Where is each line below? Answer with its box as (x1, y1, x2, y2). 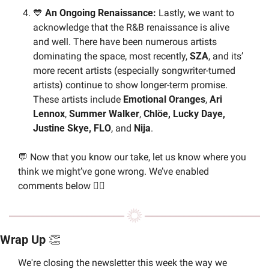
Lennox (33, 107, 65, 119)
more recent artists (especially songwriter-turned (33, 64, 235, 76)
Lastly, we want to (159, 7, 234, 19)
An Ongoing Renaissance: (43, 7, 159, 19)
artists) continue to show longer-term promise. (33, 79, 228, 91)
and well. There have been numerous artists (33, 35, 217, 47)
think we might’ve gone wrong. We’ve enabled (18, 165, 209, 177)
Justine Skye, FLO (33, 122, 111, 134)
